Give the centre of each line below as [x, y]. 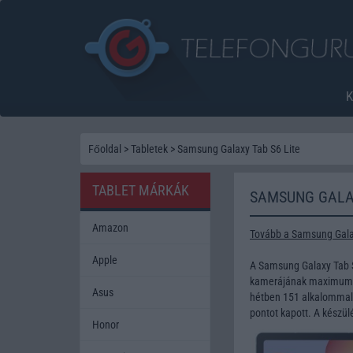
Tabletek [149, 149]
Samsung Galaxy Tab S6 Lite [239, 149]
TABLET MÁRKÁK [141, 190]
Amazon [110, 227]
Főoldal [105, 149]
